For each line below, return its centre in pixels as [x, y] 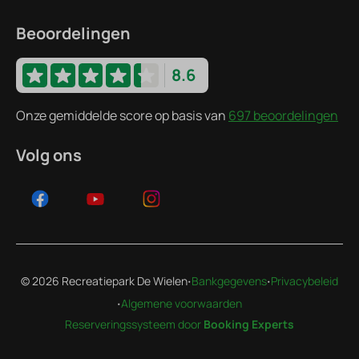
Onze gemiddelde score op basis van [122, 116]
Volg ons [49, 155]
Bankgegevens [229, 281]
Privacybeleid [305, 281]
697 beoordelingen [283, 116]
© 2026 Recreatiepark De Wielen [104, 281]
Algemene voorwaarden [182, 304]
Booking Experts [249, 325]
